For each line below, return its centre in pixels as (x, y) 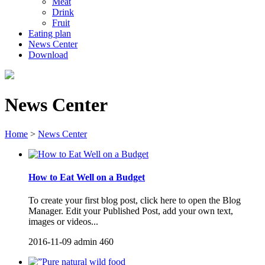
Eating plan (50, 33)
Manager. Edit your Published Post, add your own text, (131, 211)
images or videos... (63, 222)
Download (48, 55)
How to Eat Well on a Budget (87, 177)
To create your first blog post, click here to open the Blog (135, 201)
